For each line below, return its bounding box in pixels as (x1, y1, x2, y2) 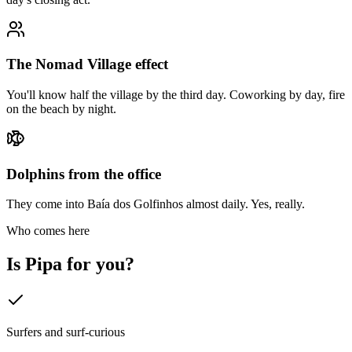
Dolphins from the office (6, 165, 161, 182)
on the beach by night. (6, 101, 116, 115)
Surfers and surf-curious (6, 325, 125, 339)
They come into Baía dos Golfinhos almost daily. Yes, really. (6, 197, 305, 211)
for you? (62, 254, 134, 275)
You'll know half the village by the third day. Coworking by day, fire (6, 87, 345, 101)
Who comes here (6, 224, 90, 238)
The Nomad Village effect (6, 56, 168, 73)
